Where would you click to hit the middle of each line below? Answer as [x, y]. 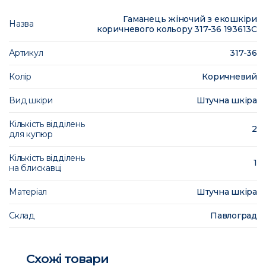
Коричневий [229, 77]
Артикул [26, 53]
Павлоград [234, 216]
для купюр [31, 134]
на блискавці [36, 168]
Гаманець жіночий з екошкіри [190, 19]
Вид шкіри [31, 101]
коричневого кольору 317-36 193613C [177, 29]
